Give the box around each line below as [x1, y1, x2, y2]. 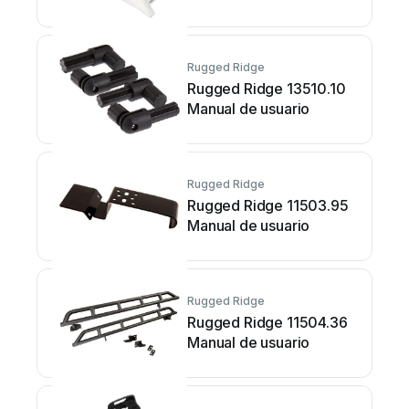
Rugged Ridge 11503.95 [187, 196, 349, 215]
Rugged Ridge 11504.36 [187, 313, 348, 331]
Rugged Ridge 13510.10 [187, 79, 346, 98]
